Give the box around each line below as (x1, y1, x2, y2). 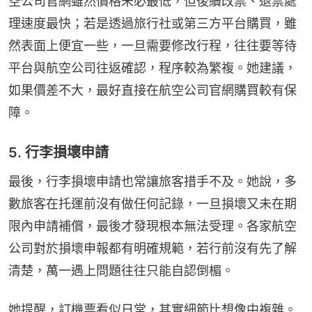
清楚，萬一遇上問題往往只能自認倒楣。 (8, 263, 234, 278)
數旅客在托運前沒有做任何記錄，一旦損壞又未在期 (8, 196, 297, 211)
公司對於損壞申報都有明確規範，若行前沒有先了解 (8, 240, 297, 256)
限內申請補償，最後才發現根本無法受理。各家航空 (8, 218, 297, 233)
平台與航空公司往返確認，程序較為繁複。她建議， (8, 60, 297, 75)
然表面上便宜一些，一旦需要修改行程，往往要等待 (8, 38, 297, 53)
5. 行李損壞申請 (8, 143, 109, 161)
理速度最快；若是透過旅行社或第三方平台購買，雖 (8, 15, 297, 31)
